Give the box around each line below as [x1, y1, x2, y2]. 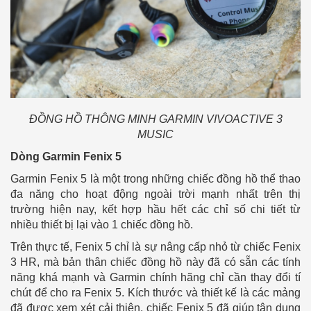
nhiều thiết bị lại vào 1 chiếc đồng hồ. [10, 219, 193, 231]
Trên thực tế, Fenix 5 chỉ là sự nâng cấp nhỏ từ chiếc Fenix [10, 241, 301, 253]
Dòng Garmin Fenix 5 [10, 151, 121, 163]
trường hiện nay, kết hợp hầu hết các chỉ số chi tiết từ [10, 203, 301, 216]
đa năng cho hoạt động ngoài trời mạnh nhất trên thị [10, 188, 301, 201]
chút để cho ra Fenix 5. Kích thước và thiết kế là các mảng [10, 287, 301, 299]
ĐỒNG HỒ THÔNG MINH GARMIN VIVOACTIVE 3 [28, 113, 283, 126]
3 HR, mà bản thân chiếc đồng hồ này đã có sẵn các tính [10, 256, 301, 269]
